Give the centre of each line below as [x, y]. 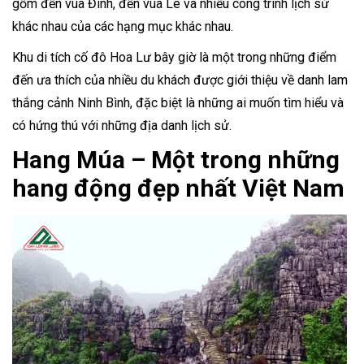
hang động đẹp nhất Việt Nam [178, 188]
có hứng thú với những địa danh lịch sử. [123, 126]
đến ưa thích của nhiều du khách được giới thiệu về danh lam [180, 80]
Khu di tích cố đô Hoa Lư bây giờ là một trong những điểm [174, 58]
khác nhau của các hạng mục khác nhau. [123, 27]
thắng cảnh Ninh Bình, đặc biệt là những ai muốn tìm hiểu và [178, 103]
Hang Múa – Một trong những [176, 160]
